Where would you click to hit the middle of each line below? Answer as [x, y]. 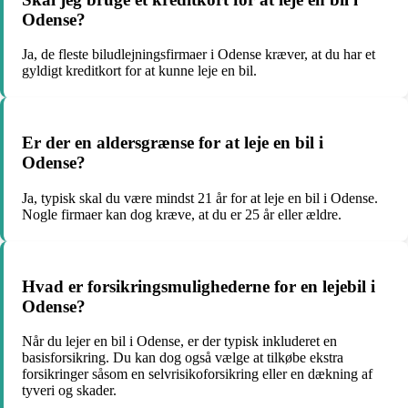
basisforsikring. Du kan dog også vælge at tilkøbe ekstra [183, 358]
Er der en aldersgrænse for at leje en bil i [173, 143]
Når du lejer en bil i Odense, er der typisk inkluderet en [179, 342]
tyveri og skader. [69, 391]
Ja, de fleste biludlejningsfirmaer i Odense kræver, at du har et [199, 55]
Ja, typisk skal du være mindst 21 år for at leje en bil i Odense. [200, 198]
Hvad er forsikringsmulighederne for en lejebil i [199, 286]
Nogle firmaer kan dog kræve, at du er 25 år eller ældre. [182, 214]
